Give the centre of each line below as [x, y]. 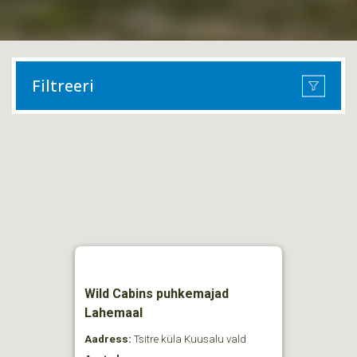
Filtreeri [63, 86]
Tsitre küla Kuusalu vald [189, 339]
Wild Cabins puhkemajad [157, 293]
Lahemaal [114, 312]
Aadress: [108, 339]
